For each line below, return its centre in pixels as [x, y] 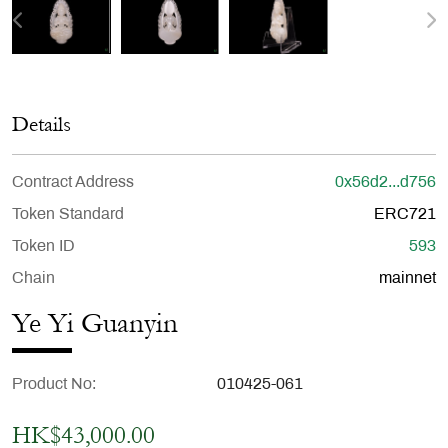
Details [41, 125]
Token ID [43, 247]
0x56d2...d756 [385, 183]
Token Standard [68, 215]
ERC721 [405, 215]
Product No [52, 385]
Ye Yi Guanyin [95, 324]
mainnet [407, 279]
